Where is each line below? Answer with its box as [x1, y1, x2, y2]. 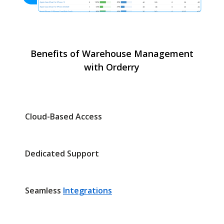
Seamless [25, 185, 63, 196]
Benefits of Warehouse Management [30, 47, 193, 60]
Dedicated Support [25, 148, 99, 159]
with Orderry [84, 61, 140, 73]
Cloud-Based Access [25, 111, 102, 122]
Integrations [63, 185, 112, 196]
